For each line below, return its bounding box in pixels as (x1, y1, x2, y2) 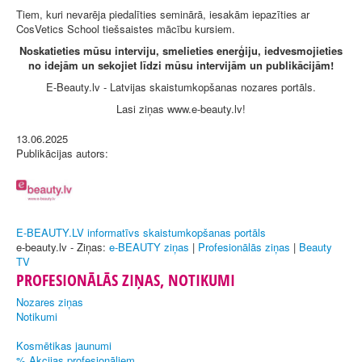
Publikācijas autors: (16, 145, 108, 162)
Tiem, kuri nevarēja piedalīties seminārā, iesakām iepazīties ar (16, 6, 309, 23)
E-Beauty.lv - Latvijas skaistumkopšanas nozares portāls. (46, 79, 316, 95)
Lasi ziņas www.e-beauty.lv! (116, 101, 246, 117)
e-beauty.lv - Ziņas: (16, 239, 109, 255)
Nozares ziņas (16, 294, 83, 310)
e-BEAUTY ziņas (109, 239, 189, 255)
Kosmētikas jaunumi (16, 338, 112, 354)
